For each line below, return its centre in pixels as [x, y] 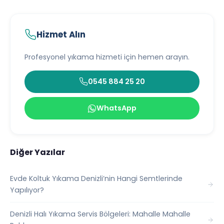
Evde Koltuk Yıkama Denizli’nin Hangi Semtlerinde [96, 179]
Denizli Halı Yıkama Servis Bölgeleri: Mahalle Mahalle [100, 214]
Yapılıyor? [27, 190]
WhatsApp [116, 108]
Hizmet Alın [61, 34]
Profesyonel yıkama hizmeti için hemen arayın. [107, 57]
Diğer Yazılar [37, 152]
